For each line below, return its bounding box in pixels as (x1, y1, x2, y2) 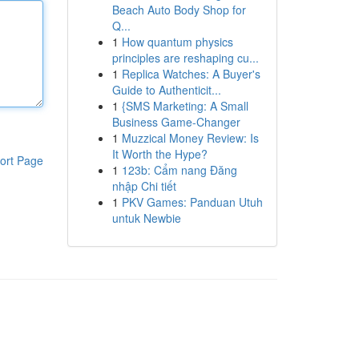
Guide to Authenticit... (111, 82, 221, 98)
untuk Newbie (111, 210, 181, 226)
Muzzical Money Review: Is (121, 130, 259, 146)
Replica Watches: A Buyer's (121, 66, 260, 82)
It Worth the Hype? (111, 146, 208, 162)
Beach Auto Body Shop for (111, 2, 246, 18)
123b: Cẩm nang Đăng (121, 162, 237, 178)
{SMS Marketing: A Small (121, 98, 248, 114)
